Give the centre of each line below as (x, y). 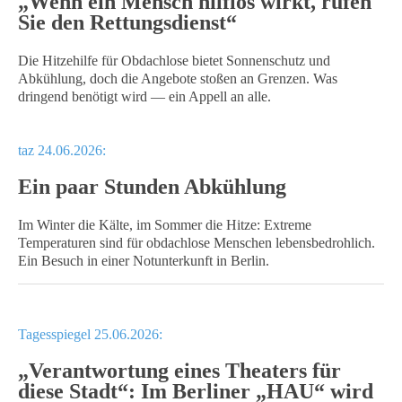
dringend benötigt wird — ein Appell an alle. (144, 96)
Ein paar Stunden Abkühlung (152, 187)
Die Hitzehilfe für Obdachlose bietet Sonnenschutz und (174, 61)
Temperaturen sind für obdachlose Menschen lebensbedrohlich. (197, 243)
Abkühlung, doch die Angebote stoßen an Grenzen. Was (178, 79)
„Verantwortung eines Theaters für (179, 371)
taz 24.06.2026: (62, 150)
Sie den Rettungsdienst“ (127, 22)
